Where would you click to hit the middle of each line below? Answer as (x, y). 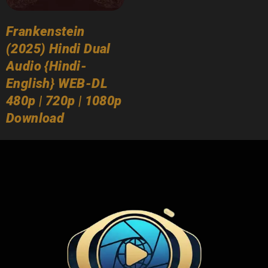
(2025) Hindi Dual (58, 48)
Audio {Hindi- (47, 66)
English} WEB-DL (57, 83)
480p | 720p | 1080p (64, 100)
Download (35, 118)
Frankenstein (45, 31)
